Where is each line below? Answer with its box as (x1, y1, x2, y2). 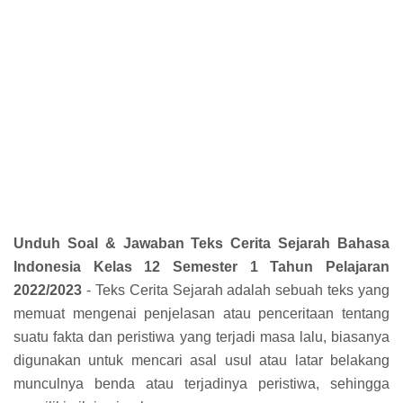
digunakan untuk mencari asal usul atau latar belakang (13, 352, 390, 368)
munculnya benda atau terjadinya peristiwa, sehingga (13, 375, 390, 391)
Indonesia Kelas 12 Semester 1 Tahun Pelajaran (13, 258, 390, 274)
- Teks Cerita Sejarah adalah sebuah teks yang (82, 282, 390, 298)
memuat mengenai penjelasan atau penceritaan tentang (13, 305, 390, 321)
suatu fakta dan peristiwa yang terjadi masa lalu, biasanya (13, 328, 390, 345)
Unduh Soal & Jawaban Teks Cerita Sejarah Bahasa (13, 235, 390, 251)
